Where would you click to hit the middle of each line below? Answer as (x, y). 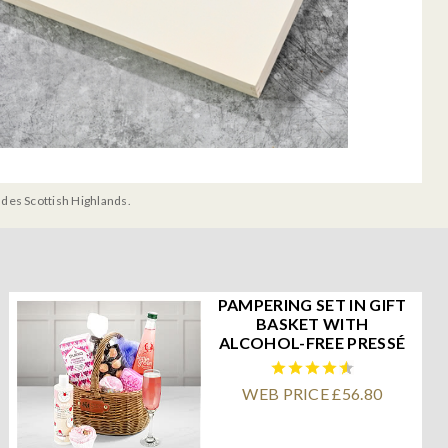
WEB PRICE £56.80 (312, 393)
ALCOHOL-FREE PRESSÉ (312, 342)
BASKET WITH (312, 323)
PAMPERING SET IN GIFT (312, 304)
